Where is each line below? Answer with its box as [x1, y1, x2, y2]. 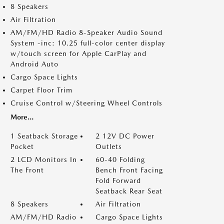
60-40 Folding [95, 155, 145, 163]
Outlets [95, 142, 122, 150]
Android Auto [10, 60, 58, 68]
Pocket [10, 142, 34, 150]
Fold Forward [95, 176, 141, 184]
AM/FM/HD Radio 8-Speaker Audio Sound [10, 28, 162, 36]
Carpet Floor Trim [10, 86, 72, 94]
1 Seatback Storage [10, 132, 78, 140]
